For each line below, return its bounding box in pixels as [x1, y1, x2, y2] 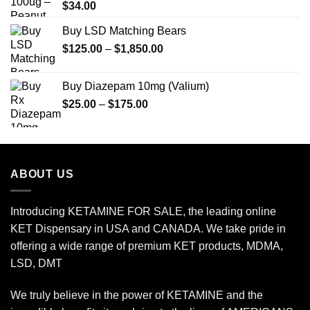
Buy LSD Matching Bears [62, 24, 186, 37]
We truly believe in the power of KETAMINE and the [10, 289, 263, 302]
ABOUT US [10, 167, 74, 180]
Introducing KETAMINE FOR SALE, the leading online [10, 206, 276, 218]
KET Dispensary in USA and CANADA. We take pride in [10, 223, 286, 235]
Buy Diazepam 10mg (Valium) [62, 80, 209, 92]
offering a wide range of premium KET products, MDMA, [10, 240, 283, 253]
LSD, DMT [10, 257, 62, 270]
